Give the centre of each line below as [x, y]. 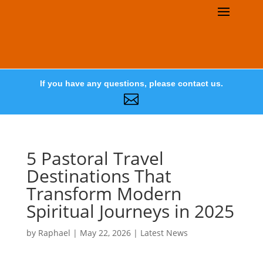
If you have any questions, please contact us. [131, 83]
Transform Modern [104, 193]
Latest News [164, 233]
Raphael [54, 233]
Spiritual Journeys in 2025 [130, 211]
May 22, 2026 [105, 233]
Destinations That [99, 176]
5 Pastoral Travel [95, 158]
